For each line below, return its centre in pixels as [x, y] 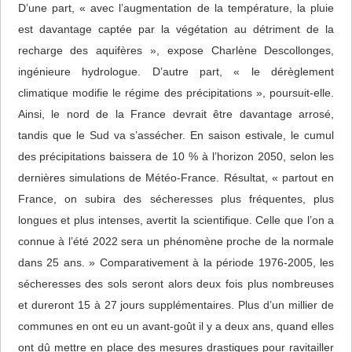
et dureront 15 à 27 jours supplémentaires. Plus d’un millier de [176, 304]
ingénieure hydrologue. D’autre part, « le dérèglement [176, 71]
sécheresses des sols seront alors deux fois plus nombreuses [176, 283]
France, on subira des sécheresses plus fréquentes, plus [176, 198]
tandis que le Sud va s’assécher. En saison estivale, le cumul [176, 135]
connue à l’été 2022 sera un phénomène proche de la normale [176, 241]
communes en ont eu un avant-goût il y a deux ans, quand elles [176, 326]
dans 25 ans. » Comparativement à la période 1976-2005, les [176, 262]
